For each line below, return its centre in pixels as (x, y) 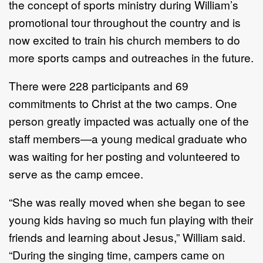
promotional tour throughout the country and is (125, 22)
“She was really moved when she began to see (127, 201)
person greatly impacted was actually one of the (129, 120)
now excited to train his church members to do (124, 39)
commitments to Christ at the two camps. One (123, 103)
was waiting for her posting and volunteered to (124, 156)
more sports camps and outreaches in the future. (131, 57)
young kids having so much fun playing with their (131, 219)
